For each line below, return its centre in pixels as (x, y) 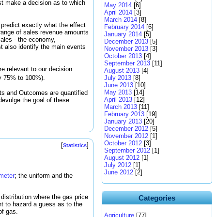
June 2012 (119, 172)
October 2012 (123, 143)
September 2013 (127, 63)
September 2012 (127, 150)
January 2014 (123, 34)
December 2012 (126, 129)
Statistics (75, 145)
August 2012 (122, 158)
